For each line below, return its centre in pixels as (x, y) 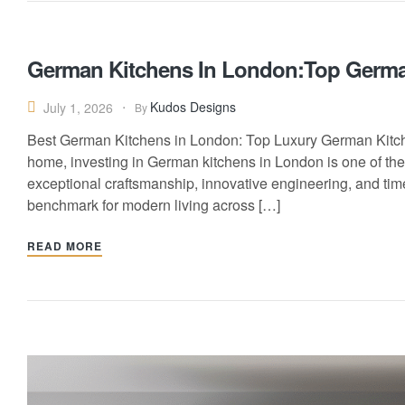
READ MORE (65, 246)
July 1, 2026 (78, 107)
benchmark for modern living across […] (154, 205)
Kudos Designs (193, 107)
